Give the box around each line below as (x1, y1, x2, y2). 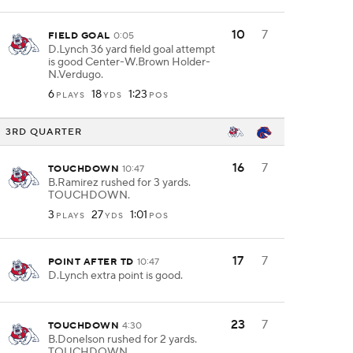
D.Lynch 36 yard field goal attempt (48, 43, 215, 57)
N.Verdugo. (48, 68, 103, 82)
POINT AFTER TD (48, 256, 134, 268)
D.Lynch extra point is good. (48, 269, 183, 283)
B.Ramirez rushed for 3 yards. (48, 176, 191, 190)
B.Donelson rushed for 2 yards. (48, 333, 197, 347)
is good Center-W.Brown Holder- (48, 55, 210, 69)
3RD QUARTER (6, 125, 82, 138)
